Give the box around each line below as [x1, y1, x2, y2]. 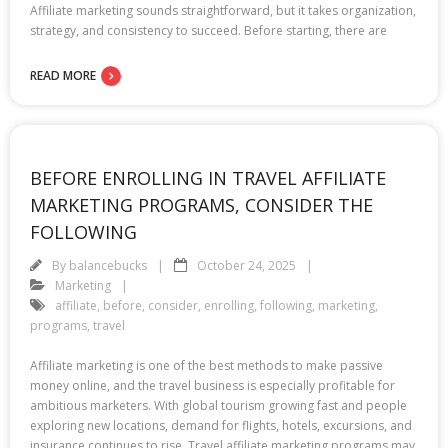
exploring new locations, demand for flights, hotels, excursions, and [30, 416, 412, 434]
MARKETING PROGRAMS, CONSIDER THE [30, 192, 373, 217]
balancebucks [69, 256, 147, 274]
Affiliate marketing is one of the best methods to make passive [30, 356, 383, 374]
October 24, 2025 [197, 256, 296, 274]
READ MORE [30, 66, 96, 84]
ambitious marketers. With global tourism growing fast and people [30, 396, 407, 414]
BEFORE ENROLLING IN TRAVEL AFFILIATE [30, 165, 386, 190]
